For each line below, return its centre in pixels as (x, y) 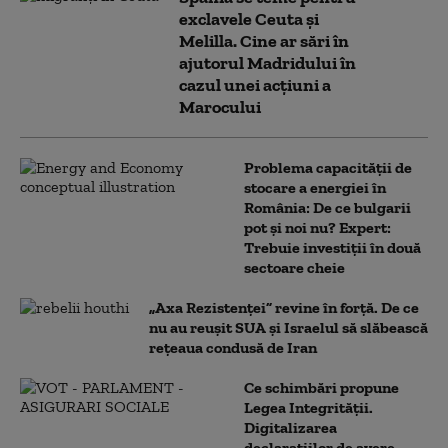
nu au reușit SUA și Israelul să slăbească (288, 327)
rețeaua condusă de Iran (233, 347)
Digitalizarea (290, 427)
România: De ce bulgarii (327, 207)
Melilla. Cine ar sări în (264, 40)
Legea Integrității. (308, 407)
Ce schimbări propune (321, 387)
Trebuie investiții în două (332, 247)
